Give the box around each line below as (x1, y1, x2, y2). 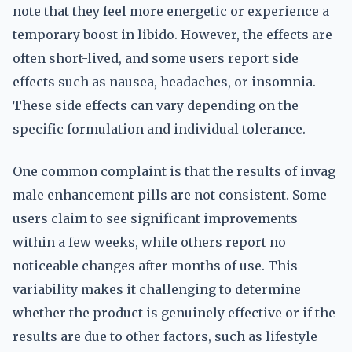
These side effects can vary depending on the (13, 97, 299, 113)
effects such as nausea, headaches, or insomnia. (13, 74, 316, 90)
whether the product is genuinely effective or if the (13, 305, 335, 321)
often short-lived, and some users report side (13, 50, 299, 66)
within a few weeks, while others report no (13, 234, 286, 250)
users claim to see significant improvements (13, 211, 298, 226)
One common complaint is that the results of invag (13, 163, 335, 179)
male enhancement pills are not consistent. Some (13, 187, 327, 203)
